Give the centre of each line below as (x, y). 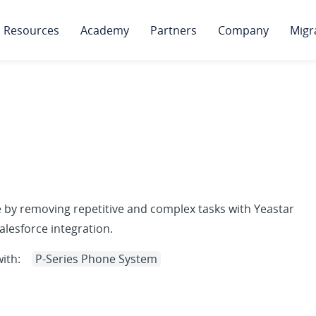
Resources (31, 30)
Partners (174, 30)
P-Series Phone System (97, 259)
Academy (105, 30)
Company (243, 30)
